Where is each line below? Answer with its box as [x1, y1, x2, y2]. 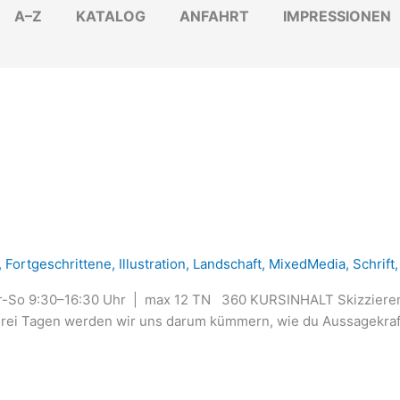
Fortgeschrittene [5, 255, 112, 272]
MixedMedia [269, 255, 346, 272]
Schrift [353, 255, 395, 272]
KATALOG [76, 7, 146, 25]
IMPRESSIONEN [283, 7, 391, 25]
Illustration [119, 255, 186, 272]
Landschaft [193, 255, 262, 272]
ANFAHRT [179, 7, 249, 25]
